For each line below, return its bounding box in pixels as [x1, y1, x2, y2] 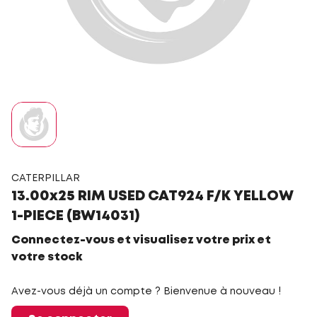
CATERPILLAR [11, 174, 80, 183]
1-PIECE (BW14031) [11, 209, 139, 223]
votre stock [11, 252, 82, 263]
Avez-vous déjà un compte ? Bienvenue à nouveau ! [11, 287, 281, 296]
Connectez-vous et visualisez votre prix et [11, 235, 271, 246]
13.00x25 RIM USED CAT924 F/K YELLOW [11, 190, 294, 203]
